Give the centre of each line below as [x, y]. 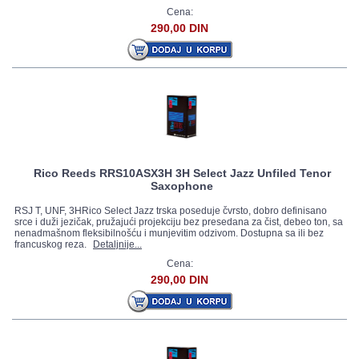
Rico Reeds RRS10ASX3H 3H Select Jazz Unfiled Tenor [182, 173]
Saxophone [182, 186]
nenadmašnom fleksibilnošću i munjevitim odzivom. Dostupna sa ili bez [169, 233]
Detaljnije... [117, 244]
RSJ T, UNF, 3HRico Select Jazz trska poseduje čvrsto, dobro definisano [171, 211]
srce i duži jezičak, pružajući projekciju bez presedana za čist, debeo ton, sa [179, 222]
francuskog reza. [52, 244]
